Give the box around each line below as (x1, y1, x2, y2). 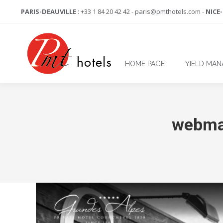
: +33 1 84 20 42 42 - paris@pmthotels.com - (76, 7, 206, 16)
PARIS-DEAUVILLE (21, 7, 76, 16)
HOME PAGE (124, 60, 165, 68)
